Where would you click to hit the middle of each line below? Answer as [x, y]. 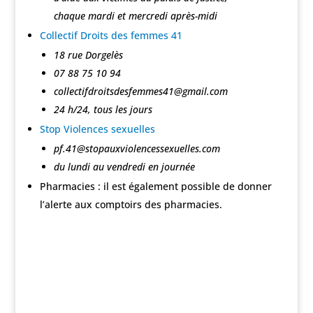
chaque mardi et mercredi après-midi [135, 15]
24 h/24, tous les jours [103, 109]
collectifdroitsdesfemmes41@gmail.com [140, 91]
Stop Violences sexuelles [97, 129]
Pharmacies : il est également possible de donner [155, 186]
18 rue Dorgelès [88, 54]
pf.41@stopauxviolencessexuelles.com [137, 148]
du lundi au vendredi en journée [124, 166]
